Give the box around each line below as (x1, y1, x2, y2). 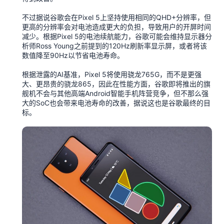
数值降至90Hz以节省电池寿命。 (22, 51, 124, 59)
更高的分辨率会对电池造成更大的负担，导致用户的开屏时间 (22, 22, 211, 31)
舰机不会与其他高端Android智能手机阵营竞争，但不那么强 (22, 89, 208, 97)
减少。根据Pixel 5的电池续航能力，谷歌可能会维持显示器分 (22, 32, 212, 40)
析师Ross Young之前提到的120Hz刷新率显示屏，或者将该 (22, 41, 207, 50)
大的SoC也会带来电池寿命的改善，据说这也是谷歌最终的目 (22, 98, 210, 107)
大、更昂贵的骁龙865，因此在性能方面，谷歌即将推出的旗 (22, 79, 210, 88)
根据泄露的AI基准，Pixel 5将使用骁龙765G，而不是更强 (22, 70, 201, 78)
